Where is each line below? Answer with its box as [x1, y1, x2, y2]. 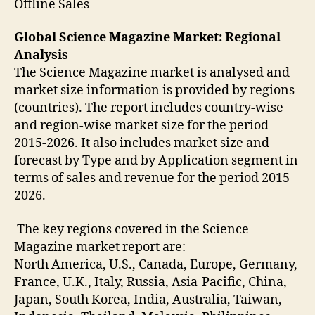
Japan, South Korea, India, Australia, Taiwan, [14, 291, 282, 308]
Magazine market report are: [14, 238, 186, 255]
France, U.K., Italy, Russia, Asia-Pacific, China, [14, 274, 287, 290]
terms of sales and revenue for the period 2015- [14, 170, 294, 187]
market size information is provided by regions [14, 82, 295, 99]
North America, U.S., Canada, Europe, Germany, [14, 256, 297, 273]
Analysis [14, 47, 68, 64]
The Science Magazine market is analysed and [14, 65, 290, 82]
